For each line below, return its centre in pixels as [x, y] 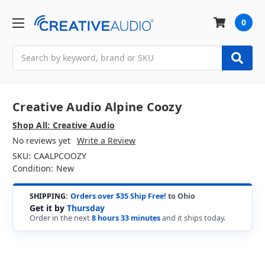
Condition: [33, 169]
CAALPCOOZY [60, 156]
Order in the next [60, 218]
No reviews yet [41, 141]
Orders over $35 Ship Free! [118, 196]
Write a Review [106, 141]
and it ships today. [193, 218]
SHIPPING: [49, 196]
